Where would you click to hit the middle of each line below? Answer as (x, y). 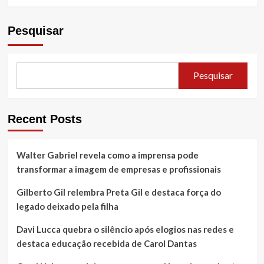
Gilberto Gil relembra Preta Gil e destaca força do (118, 192)
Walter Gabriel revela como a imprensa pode (107, 155)
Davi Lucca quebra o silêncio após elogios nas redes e (125, 229)
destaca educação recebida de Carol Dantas (106, 243)
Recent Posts (44, 119)
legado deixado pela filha (67, 206)
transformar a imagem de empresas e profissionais (118, 169)
